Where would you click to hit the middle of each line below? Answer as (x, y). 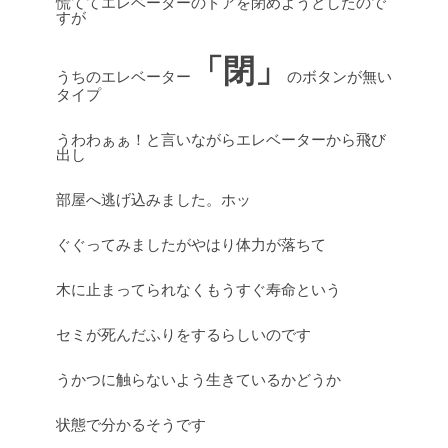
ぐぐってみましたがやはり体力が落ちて (191, 244)
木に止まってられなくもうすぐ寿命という (198, 289)
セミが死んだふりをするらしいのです (183, 334)
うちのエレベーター (123, 76)
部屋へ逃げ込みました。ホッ (153, 199)
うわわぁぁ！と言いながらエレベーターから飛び (221, 139)
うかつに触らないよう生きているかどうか (198, 379)
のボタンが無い (339, 76)
